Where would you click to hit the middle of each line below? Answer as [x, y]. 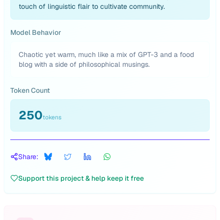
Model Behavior [36, 32]
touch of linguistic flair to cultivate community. [92, 6]
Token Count [30, 90]
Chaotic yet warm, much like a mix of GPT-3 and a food [106, 55]
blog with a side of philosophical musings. [84, 64]
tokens [52, 117]
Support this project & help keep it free [81, 178]
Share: [28, 157]
